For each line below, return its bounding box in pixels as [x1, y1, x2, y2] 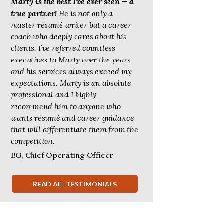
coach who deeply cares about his [11, 31, 126, 41]
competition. [11, 136, 55, 146]
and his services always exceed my [11, 66, 132, 76]
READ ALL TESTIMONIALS [32, 179, 117, 188]
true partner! [11, 8, 59, 18]
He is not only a [59, 8, 113, 18]
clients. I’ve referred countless [11, 43, 115, 53]
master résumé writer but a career [11, 19, 131, 30]
